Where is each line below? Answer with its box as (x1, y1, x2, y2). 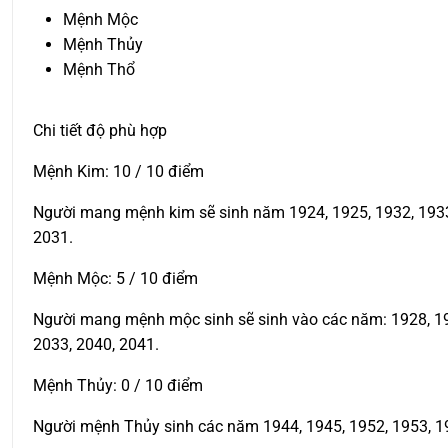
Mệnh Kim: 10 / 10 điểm (33, 162, 204, 182)
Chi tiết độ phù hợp (33, 121, 167, 141)
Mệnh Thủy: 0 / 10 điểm (33, 376, 203, 396)
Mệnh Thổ (63, 60, 135, 80)
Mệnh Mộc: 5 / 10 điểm (33, 269, 198, 289)
